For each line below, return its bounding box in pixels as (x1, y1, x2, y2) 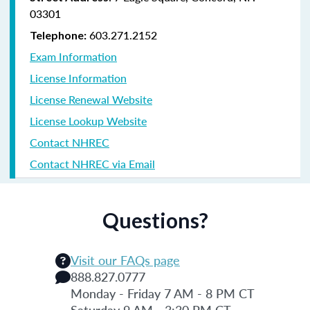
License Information (30, 69, 127, 86)
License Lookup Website (30, 112, 147, 129)
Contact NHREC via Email (30, 155, 155, 172)
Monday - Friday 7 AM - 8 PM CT (71, 284, 255, 302)
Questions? (102, 207, 208, 232)
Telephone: (30, 28, 86, 42)
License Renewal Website (30, 91, 152, 107)
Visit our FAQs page (71, 250, 180, 268)
